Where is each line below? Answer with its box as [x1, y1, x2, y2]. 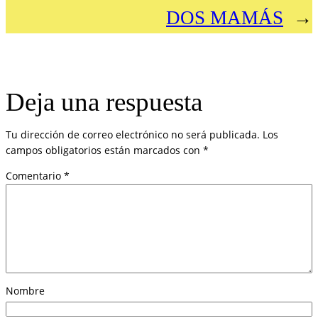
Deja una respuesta [6, 87, 202, 117]
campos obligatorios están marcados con [6, 143, 203, 158]
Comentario [6, 169, 64, 183]
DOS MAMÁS [166, 6, 283, 28]
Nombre [6, 284, 45, 298]
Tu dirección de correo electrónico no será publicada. [6, 128, 260, 142]
